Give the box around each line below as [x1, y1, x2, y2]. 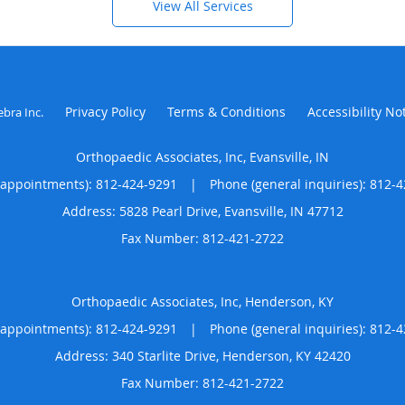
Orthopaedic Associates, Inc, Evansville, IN [76, 147, 329, 165]
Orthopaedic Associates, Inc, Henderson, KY [71, 292, 334, 310]
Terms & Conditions [166, 102, 286, 120]
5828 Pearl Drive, [118, 202, 224, 220]
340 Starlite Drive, [111, 346, 222, 364]
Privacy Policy [64, 102, 146, 120]
